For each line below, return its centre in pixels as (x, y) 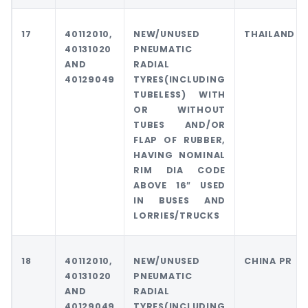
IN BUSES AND (179, 201)
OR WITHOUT (179, 110)
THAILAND (269, 34)
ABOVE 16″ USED (179, 186)
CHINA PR (268, 261)
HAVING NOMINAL (179, 155)
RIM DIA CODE (179, 170)
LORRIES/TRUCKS (177, 216)
